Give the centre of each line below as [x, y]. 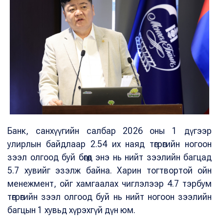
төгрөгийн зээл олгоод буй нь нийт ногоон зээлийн [109, 197]
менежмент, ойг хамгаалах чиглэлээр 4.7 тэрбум [109, 184]
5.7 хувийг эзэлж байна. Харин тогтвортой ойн [109, 171]
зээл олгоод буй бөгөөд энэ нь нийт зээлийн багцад [109, 157]
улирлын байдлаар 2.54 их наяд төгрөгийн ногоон [109, 144]
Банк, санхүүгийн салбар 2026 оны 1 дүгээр [109, 131]
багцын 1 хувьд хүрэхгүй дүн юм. [74, 210]
